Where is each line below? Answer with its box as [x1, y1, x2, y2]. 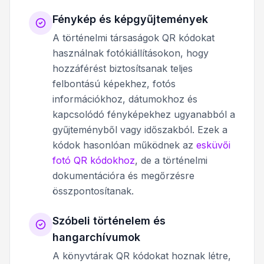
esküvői [196, 138, 230, 151]
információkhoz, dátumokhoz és [52, 93, 197, 105]
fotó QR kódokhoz [52, 154, 135, 166]
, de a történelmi [135, 154, 207, 166]
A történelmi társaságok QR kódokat [52, 31, 214, 44]
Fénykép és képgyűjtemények [52, 12, 208, 25]
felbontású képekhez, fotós [52, 77, 176, 90]
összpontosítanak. [52, 184, 134, 197]
